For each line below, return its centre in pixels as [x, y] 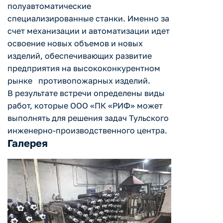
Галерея [28, 143]
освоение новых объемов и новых [75, 44]
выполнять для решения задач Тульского [88, 118]
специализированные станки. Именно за [88, 19]
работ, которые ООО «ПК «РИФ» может [85, 106]
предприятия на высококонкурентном [84, 68]
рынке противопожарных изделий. [79, 81]
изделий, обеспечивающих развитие [80, 56]
